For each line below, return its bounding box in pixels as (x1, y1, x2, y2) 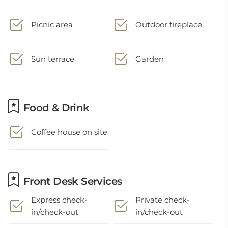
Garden (135, 54, 164, 64)
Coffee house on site (31, 127, 107, 137)
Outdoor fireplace (135, 20, 203, 30)
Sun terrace (31, 54, 74, 64)
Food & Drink (20, 102, 90, 114)
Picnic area (31, 20, 73, 30)
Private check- (135, 195, 190, 205)
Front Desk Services (20, 175, 122, 187)
